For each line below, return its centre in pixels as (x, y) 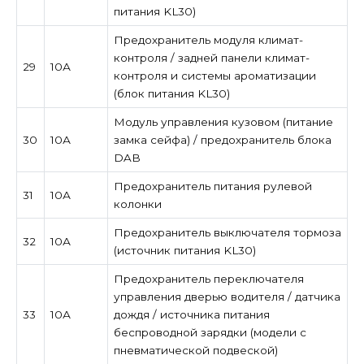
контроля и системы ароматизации (214, 75)
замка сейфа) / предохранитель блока (222, 139)
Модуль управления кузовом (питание (223, 121)
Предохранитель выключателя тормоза (227, 232)
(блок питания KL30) (171, 93)
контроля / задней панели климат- (211, 57)
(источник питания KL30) (184, 250)
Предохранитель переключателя (208, 278)
